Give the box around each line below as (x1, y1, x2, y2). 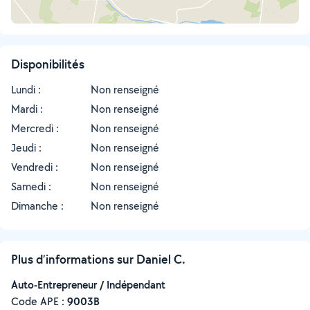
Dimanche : (11, 199, 64, 213)
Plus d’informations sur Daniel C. (11, 251, 185, 267)
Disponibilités (11, 56, 84, 72)
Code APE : (11, 294, 67, 309)
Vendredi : (11, 160, 58, 174)
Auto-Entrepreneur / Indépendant (11, 277, 165, 292)
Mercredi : (11, 121, 59, 136)
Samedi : (11, 179, 51, 194)
